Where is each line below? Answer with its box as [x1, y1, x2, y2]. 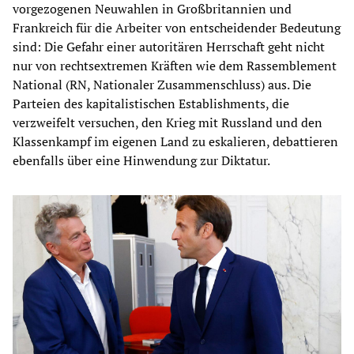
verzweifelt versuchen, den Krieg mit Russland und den [13, 113, 322, 131]
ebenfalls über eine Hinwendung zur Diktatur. [13, 151, 270, 169]
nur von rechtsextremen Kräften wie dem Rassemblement [13, 56, 337, 74]
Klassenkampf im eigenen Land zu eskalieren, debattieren [13, 132, 338, 150]
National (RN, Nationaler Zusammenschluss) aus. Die [13, 75, 311, 93]
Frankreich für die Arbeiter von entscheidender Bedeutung [13, 18, 341, 36]
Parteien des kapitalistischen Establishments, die [13, 94, 289, 112]
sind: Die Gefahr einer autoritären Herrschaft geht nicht [13, 37, 325, 55]
